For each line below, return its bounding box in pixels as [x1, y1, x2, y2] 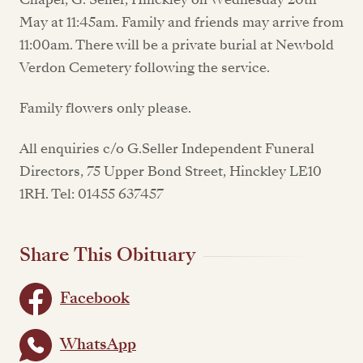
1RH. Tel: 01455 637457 [19, 185, 164, 204]
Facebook [60, 288, 130, 310]
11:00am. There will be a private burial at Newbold [19, 35, 334, 54]
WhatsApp [60, 334, 136, 356]
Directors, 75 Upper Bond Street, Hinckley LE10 [19, 162, 322, 181]
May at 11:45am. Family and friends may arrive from [19, 12, 344, 32]
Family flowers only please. [19, 98, 194, 117]
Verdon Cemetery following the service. [19, 58, 273, 77]
